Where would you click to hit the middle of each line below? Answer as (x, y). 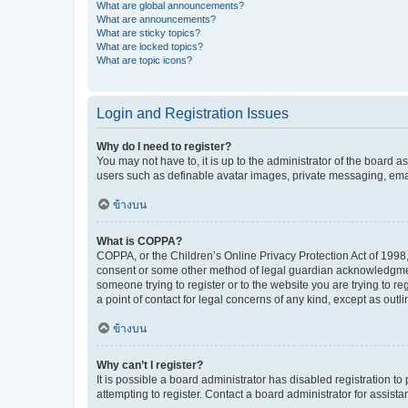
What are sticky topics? (148, 32)
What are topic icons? (144, 60)
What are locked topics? (150, 46)
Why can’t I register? (150, 365)
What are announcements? (156, 19)
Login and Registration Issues (193, 113)
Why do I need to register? (164, 146)
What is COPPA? (139, 241)
